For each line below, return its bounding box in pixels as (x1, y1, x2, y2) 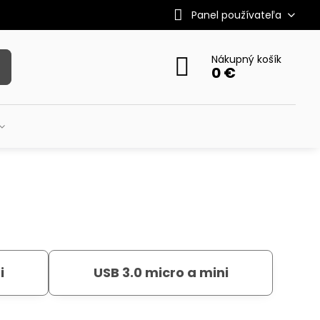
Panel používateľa (191, 7, 281, 22)
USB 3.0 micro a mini (93, 264, 229, 281)
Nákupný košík (211, 52, 282, 66)
